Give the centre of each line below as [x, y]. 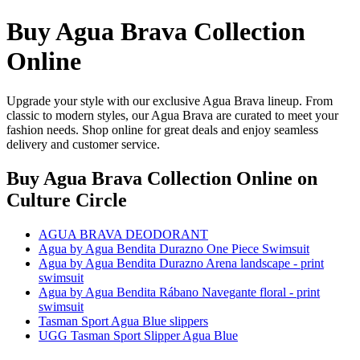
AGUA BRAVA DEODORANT [123, 234]
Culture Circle [67, 200]
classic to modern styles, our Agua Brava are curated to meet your [172, 115]
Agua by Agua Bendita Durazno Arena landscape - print [181, 263]
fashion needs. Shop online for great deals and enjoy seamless [162, 129]
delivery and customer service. [83, 144]
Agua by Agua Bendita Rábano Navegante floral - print [179, 292]
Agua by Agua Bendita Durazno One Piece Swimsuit [174, 248]
